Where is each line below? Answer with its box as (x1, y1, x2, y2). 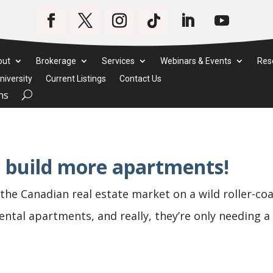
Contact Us (119, 74, 162, 83)
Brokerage (36, 56, 77, 66)
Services (102, 56, 135, 66)
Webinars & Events (160, 56, 232, 66)
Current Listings (46, 74, 107, 83)
